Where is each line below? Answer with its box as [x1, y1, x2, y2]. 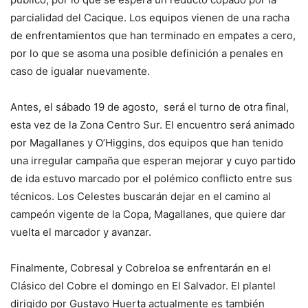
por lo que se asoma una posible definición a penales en [10, 47, 283, 60]
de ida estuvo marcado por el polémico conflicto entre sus [10, 172, 292, 186]
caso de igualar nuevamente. [10, 65, 150, 78]
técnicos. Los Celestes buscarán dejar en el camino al [10, 190, 271, 203]
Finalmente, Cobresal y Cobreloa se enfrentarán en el [10, 261, 271, 275]
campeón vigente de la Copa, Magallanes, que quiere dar [10, 208, 286, 221]
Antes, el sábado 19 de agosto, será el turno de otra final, [10, 100, 289, 114]
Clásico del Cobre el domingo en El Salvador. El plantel [10, 279, 276, 293]
